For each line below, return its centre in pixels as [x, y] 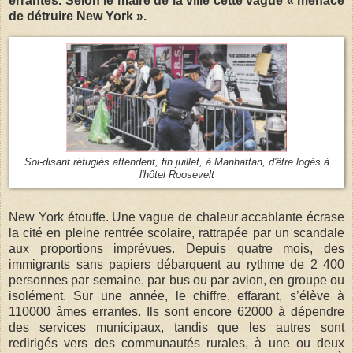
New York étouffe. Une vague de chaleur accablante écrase [176, 217]
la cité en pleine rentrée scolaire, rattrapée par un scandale [176, 232]
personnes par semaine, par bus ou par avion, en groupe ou [176, 280]
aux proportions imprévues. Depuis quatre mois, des [176, 248]
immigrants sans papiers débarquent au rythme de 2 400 [176, 264]
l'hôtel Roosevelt [176, 175]
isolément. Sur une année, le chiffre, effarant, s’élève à [176, 295]
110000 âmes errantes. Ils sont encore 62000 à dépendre [176, 311]
